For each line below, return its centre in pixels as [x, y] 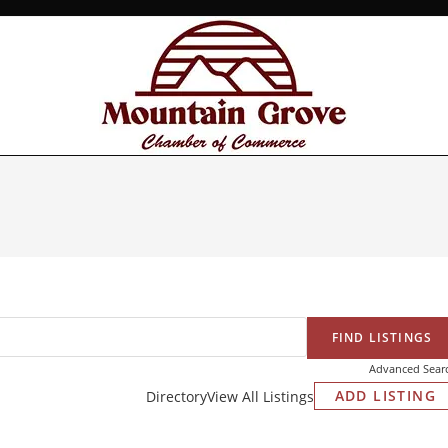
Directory [176, 396]
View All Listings [260, 396]
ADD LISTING [385, 395]
